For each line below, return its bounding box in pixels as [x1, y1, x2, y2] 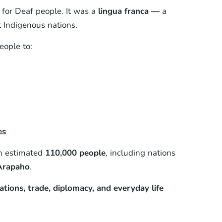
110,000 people [45, 147, 106, 159]
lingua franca [98, 5, 149, 17]
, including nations [105, 147, 175, 159]
